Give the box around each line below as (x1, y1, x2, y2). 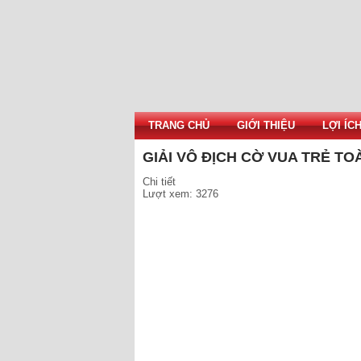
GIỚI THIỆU (237, 119, 295, 131)
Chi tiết (143, 176, 176, 188)
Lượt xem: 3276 (143, 188, 218, 200)
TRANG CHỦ (148, 119, 210, 131)
